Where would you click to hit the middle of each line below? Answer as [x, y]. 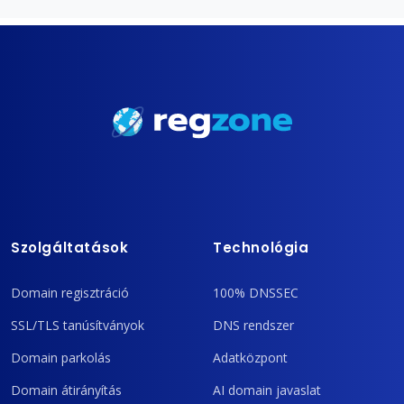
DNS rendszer [253, 325]
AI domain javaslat [267, 390]
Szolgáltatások [70, 248]
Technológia [261, 248]
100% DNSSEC [256, 292]
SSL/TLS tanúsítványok [78, 325]
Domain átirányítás [66, 390]
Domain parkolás [61, 357]
